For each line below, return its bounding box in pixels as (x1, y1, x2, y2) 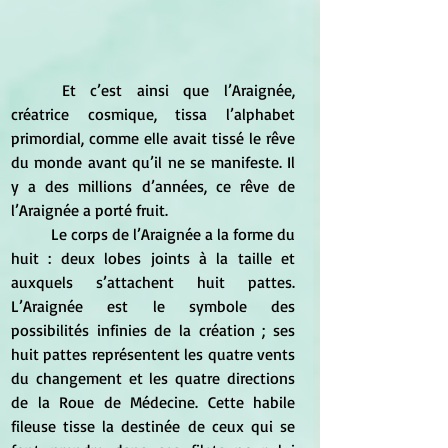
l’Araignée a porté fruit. (11, 199, 168, 220)
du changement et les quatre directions (11, 367, 295, 388)
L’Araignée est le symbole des (11, 295, 295, 316)
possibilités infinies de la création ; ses (11, 319, 295, 340)
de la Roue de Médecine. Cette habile (11, 391, 295, 412)
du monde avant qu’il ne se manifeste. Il (11, 151, 295, 172)
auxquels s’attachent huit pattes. (11, 271, 295, 292)
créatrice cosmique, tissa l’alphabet (11, 103, 295, 124)
